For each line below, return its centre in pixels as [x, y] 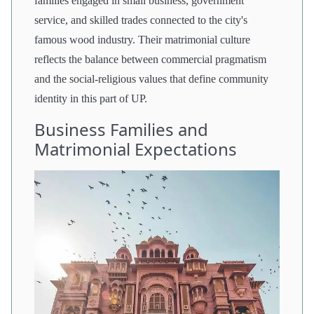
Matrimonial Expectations [136, 149]
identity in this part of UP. [91, 98]
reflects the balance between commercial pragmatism [150, 59]
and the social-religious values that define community [151, 78]
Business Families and [121, 129]
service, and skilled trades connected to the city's [141, 20]
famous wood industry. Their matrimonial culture [142, 39]
